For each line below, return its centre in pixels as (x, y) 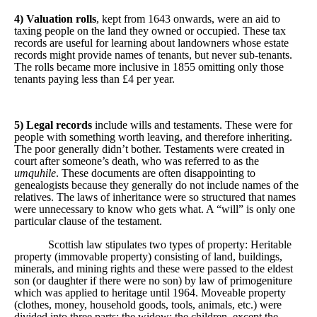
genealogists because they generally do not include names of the (156, 185)
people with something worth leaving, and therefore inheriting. (153, 137)
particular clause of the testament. (88, 221)
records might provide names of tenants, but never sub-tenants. (153, 54)
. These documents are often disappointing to (156, 173)
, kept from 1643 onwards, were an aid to (188, 18)
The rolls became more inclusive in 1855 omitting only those (149, 67)
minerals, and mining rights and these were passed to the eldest (154, 268)
